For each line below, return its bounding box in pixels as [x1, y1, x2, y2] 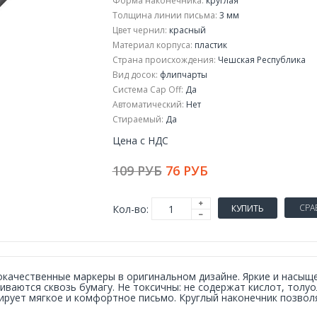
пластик [192, 39, 227, 51]
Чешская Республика [215, 54, 306, 66]
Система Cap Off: [112, 83, 183, 96]
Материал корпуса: [112, 39, 192, 51]
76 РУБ [165, 162, 208, 179]
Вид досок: [112, 69, 158, 81]
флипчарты [157, 69, 207, 81]
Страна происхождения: [112, 54, 216, 66]
